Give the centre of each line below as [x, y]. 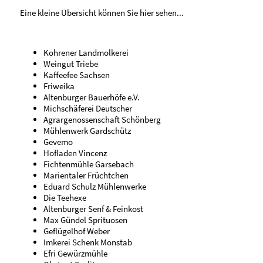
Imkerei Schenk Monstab [88, 242]
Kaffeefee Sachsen [77, 75]
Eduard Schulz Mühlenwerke [95, 186]
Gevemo [58, 141]
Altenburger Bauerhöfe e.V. [92, 97]
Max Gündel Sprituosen [86, 220]
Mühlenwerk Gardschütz [87, 130]
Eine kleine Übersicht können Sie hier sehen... [102, 12]
